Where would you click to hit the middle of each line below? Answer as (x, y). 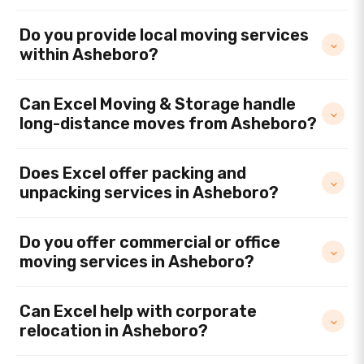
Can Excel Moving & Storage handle (158, 104)
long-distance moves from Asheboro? (168, 123)
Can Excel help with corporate (138, 311)
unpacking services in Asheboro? (149, 193)
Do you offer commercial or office (150, 242)
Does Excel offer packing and (133, 173)
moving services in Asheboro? (137, 262)
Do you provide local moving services (164, 35)
